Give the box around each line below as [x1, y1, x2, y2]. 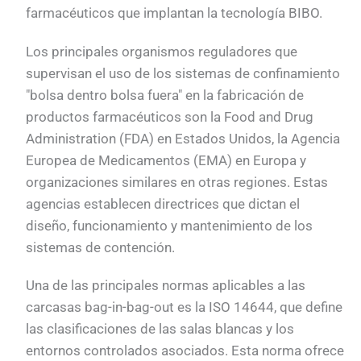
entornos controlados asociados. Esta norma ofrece [26, 342, 345, 359]
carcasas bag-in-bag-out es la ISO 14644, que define [26, 299, 343, 316]
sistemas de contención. [26, 239, 176, 255]
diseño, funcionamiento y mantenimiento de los [26, 217, 313, 234]
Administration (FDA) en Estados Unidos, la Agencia [26, 130, 341, 147]
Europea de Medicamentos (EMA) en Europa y [26, 151, 307, 168]
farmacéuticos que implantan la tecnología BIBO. [26, 5, 323, 22]
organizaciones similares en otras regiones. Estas [26, 173, 329, 190]
